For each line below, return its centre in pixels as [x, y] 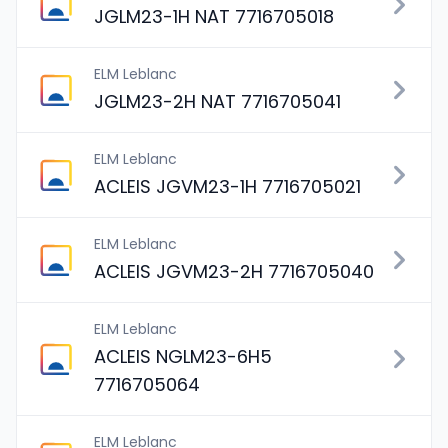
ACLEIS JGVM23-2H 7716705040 [234, 271]
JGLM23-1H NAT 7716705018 [214, 16]
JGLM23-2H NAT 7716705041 [217, 101]
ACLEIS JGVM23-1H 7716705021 [227, 186]
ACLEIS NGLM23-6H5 [183, 356]
